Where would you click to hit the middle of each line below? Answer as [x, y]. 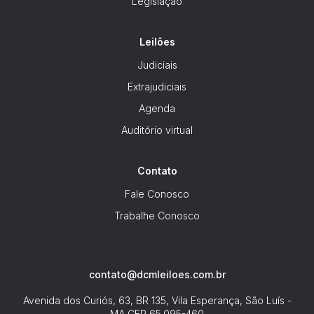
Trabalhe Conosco [157, 216]
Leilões [157, 42]
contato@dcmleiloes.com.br [157, 275]
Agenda [157, 109]
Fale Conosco [157, 194]
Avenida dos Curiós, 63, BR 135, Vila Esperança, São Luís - [157, 301]
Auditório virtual [157, 130]
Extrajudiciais [157, 87]
